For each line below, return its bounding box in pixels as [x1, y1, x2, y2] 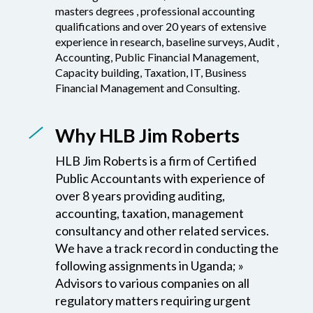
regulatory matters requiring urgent [55, 257, 251, 273]
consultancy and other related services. [55, 187, 269, 203]
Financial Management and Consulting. [55, 45, 240, 59]
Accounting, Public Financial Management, [55, 15, 259, 29]
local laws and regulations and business [55, 292, 265, 308]
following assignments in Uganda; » [55, 222, 244, 238]
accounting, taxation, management [55, 170, 244, 186]
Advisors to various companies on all [55, 240, 249, 256]
